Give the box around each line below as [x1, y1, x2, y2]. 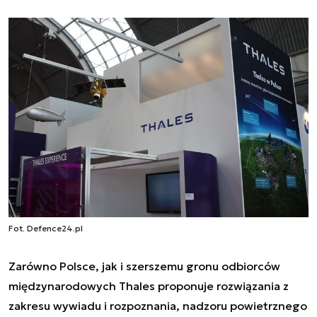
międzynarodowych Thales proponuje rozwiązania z [8, 279, 289, 294]
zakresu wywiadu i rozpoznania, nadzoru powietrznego [8, 299, 307, 313]
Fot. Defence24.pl [8, 223, 83, 234]
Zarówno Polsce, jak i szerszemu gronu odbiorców [8, 259, 280, 274]
